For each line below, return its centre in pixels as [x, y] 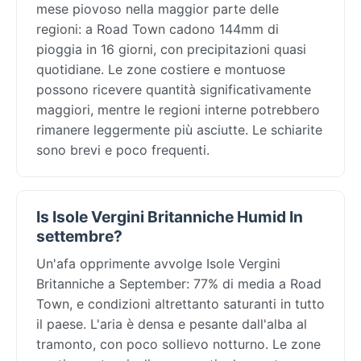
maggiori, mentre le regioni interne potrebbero [178, 109]
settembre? [79, 236]
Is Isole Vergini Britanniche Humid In [170, 216]
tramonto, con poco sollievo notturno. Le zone [178, 344]
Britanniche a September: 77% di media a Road [179, 283]
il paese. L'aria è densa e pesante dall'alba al [172, 324]
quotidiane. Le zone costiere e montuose [161, 69]
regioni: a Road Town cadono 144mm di [158, 29]
